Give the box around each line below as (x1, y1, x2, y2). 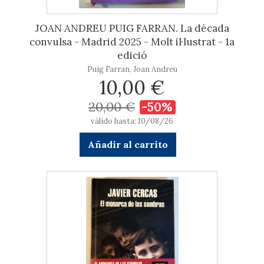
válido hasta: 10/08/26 (91, 116, 173, 126)
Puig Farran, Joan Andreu (87, 64, 177, 74)
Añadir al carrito (87, 138, 168, 150)
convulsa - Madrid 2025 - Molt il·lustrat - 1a (29, 35, 235, 48)
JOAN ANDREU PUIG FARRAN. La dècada (35, 22, 229, 35)
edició (117, 49, 147, 62)
